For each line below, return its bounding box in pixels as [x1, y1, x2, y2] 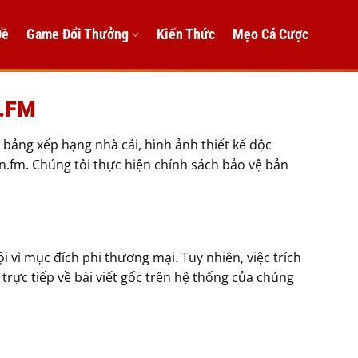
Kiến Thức [157, 26, 215, 42]
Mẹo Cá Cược [233, 26, 308, 42]
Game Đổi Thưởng [26, 26, 129, 42]
